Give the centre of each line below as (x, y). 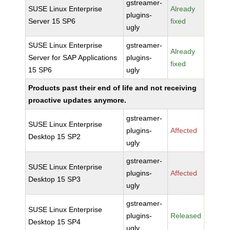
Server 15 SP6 (52, 21)
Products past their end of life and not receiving (113, 88)
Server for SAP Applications (73, 57)
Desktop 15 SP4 (55, 222)
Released (186, 216)
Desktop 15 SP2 (55, 137)
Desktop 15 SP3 (55, 179)
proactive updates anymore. (78, 100)
